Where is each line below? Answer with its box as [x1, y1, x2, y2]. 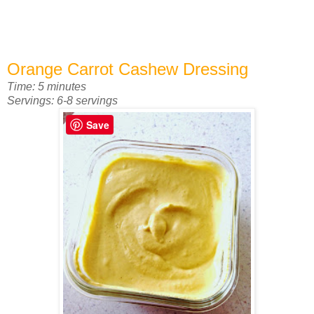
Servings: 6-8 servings [7, 95, 118, 107]
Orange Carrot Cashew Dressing [7, 60, 248, 79]
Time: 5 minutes [7, 81, 86, 93]
